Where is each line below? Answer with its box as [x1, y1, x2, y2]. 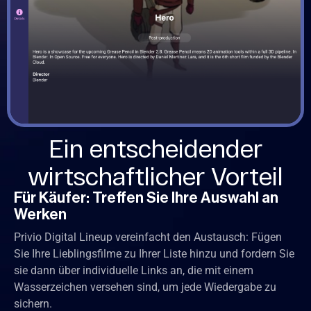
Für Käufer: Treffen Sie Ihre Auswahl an [14, 190, 278, 205]
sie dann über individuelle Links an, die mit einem [14, 263, 253, 277]
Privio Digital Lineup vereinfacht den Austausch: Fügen [14, 230, 282, 244]
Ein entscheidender [48, 132, 263, 162]
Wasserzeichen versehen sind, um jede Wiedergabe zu [14, 280, 276, 294]
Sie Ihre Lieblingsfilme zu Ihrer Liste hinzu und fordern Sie [14, 246, 294, 260]
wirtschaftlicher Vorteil [28, 160, 283, 190]
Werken [14, 206, 67, 222]
